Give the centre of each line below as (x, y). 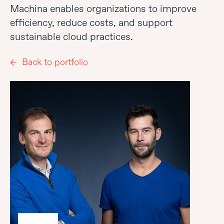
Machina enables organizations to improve (103, 9)
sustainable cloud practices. (71, 37)
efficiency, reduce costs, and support (91, 23)
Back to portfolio (55, 62)
